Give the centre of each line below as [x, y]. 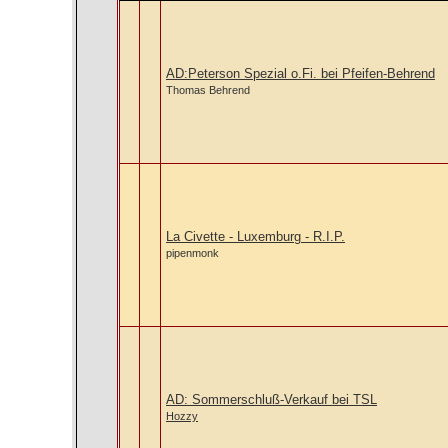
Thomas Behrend [208, 90]
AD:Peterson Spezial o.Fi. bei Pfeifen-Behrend [300, 73]
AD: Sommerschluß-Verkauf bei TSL [271, 399]
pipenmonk [192, 253]
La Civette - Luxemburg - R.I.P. [255, 236]
